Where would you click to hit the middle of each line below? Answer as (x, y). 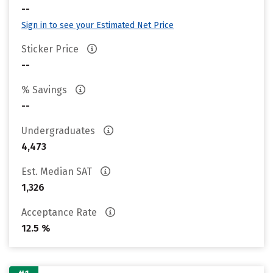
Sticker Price (51, 49)
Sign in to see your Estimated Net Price (97, 25)
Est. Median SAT (58, 172)
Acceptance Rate (60, 212)
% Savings (45, 90)
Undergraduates (59, 131)
